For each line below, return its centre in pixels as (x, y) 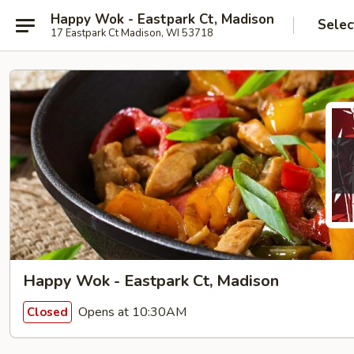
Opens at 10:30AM (131, 312)
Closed (47, 312)
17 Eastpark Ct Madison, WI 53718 (132, 33)
